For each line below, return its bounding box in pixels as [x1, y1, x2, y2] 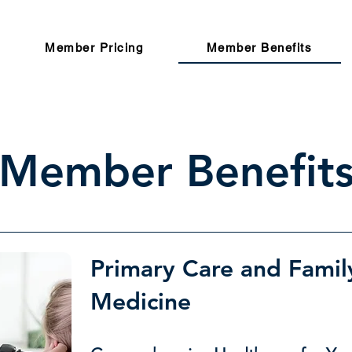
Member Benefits [206, 41, 313, 54]
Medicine [90, 288, 191, 316]
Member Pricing [45, 41, 144, 54]
